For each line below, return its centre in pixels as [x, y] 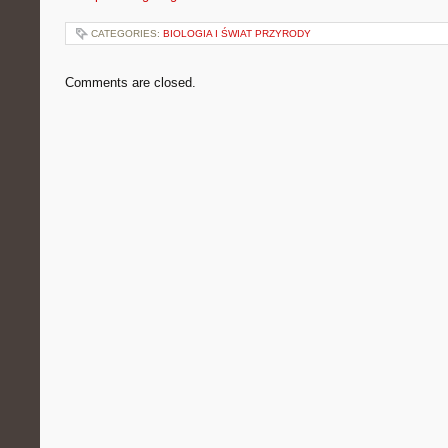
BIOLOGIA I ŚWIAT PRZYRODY [237, 33]
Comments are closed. [130, 82]
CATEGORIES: [127, 33]
